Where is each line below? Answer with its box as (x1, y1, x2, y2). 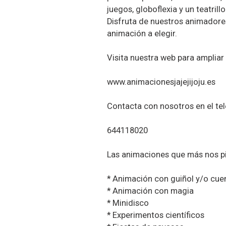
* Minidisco (106, 198, 149, 208)
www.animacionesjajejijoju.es (106, 77, 215, 87)
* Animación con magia (106, 186, 194, 196)
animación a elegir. (106, 29, 177, 39)
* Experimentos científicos (106, 210, 204, 220)
